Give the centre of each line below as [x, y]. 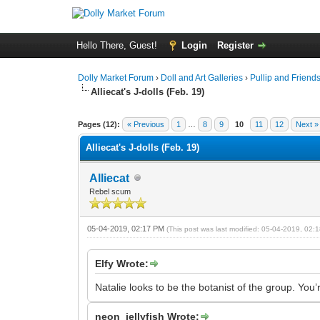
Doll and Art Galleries [202, 78]
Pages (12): [99, 124]
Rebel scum [110, 191]
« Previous [146, 124]
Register [235, 45]
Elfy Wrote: [122, 263]
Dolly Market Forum [116, 78]
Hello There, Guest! [118, 45]
